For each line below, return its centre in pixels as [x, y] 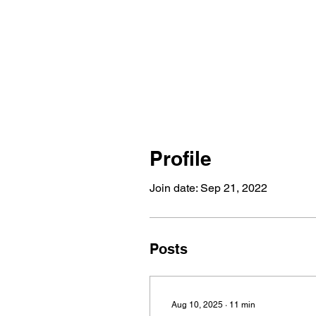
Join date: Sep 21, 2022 [208, 188]
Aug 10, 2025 [197, 305]
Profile [181, 158]
